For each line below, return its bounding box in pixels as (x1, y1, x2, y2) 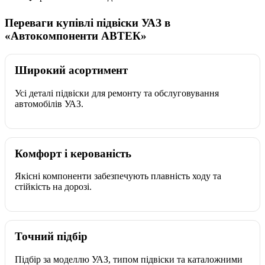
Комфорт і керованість (15, 147, 131, 160)
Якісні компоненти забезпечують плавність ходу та (15, 171, 221, 182)
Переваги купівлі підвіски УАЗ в (5, 17, 170, 30)
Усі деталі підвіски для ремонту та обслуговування (15, 88, 219, 98)
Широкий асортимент (15, 63, 128, 76)
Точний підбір (15, 230, 88, 243)
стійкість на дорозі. (15, 182, 92, 192)
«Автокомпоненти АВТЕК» (5, 30, 147, 43)
